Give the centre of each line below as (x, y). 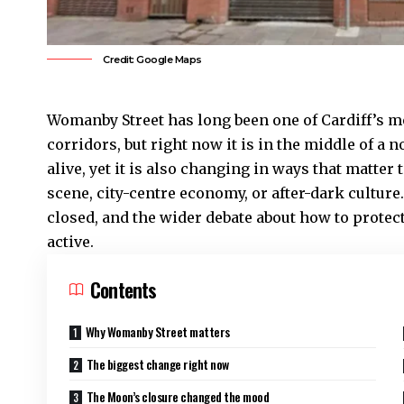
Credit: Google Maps (152, 59)
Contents (124, 289)
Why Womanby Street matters (157, 331)
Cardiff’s (353, 119)
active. (70, 241)
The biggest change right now (157, 363)
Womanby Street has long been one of (184, 119)
